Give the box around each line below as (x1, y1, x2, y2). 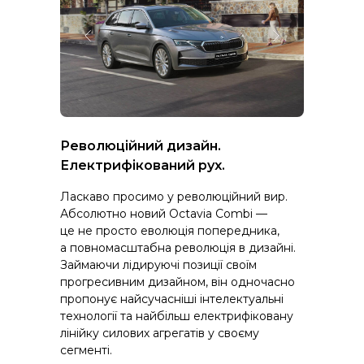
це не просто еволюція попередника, (60, 223, 279, 239)
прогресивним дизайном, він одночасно (60, 275, 295, 290)
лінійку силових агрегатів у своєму (60, 326, 259, 341)
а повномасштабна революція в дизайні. (60, 240, 296, 256)
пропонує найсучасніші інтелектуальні (60, 292, 284, 307)
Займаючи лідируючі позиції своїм (60, 258, 257, 273)
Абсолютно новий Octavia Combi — (60, 206, 267, 222)
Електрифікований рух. (60, 158, 225, 174)
